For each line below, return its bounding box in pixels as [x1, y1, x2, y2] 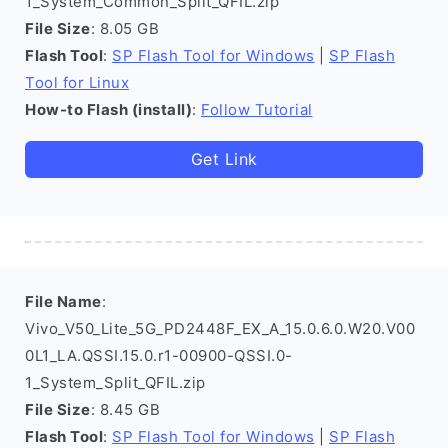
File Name [25, 292, 102, 311]
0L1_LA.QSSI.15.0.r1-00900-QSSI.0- [25, 346, 293, 365]
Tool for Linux [25, 73, 129, 92]
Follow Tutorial [201, 100, 313, 119]
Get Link [190, 149, 258, 169]
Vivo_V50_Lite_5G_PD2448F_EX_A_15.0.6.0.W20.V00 [25, 319, 415, 338]
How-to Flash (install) [25, 100, 192, 119]
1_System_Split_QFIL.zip [25, 373, 206, 392]
